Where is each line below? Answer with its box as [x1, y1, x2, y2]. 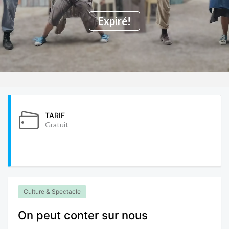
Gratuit [45, 120, 68, 129]
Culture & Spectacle [24, 187, 81, 195]
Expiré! [98, 14, 131, 27]
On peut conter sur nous [18, 208, 148, 222]
